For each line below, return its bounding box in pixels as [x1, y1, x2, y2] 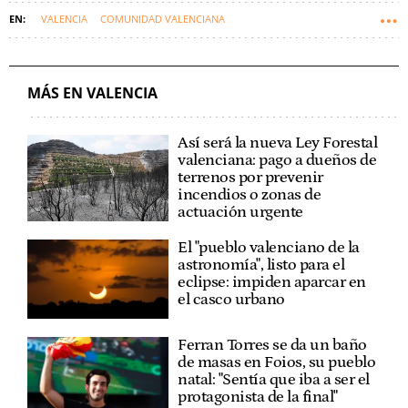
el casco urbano [178, 290, 285, 309]
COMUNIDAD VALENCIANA [100, 11, 225, 25]
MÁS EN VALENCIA [27, 82, 158, 103]
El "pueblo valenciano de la [178, 238, 360, 257]
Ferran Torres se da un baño [178, 336, 367, 355]
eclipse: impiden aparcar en [178, 272, 366, 291]
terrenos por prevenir [178, 168, 323, 187]
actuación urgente [178, 202, 303, 221]
